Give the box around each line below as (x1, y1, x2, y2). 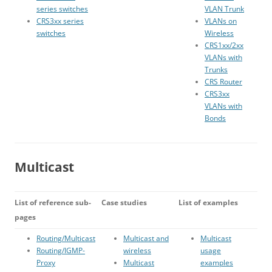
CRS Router (205, 76, 242, 87)
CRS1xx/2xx (205, 40, 243, 51)
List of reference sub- (15, 197, 91, 208)
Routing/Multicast (36, 233, 95, 244)
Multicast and (123, 233, 169, 244)
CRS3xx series (36, 16, 84, 27)
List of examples (178, 197, 238, 208)
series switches (36, 4, 88, 15)
